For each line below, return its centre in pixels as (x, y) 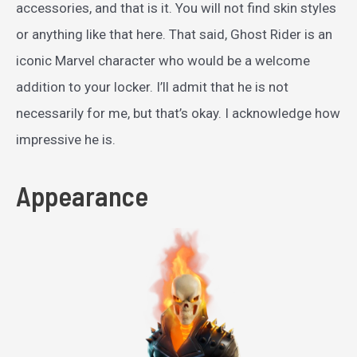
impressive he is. (66, 140)
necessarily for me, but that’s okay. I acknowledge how (178, 114)
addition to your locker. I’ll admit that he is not (152, 87)
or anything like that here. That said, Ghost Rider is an (174, 35)
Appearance (82, 196)
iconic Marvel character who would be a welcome (163, 61)
